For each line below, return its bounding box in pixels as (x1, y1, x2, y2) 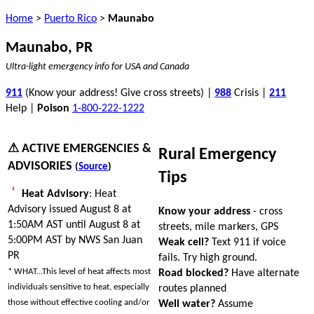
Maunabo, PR (6, 40, 93, 56)
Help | (6, 103, 37, 114)
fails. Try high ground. (158, 252, 257, 264)
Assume (215, 298, 253, 310)
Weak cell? (158, 236, 209, 248)
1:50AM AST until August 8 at (8, 219, 140, 231)
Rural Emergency (158, 146, 276, 163)
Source (78, 161, 108, 172)
